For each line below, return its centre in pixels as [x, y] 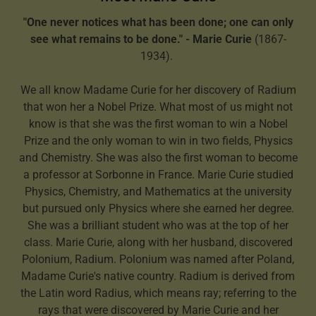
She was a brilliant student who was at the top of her [158, 225]
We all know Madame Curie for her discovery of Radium [158, 90]
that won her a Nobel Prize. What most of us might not [158, 107]
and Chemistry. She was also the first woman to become [158, 157]
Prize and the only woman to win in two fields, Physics [158, 140]
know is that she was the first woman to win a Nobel [158, 123]
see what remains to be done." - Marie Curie [141, 39]
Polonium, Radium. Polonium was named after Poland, [158, 259]
